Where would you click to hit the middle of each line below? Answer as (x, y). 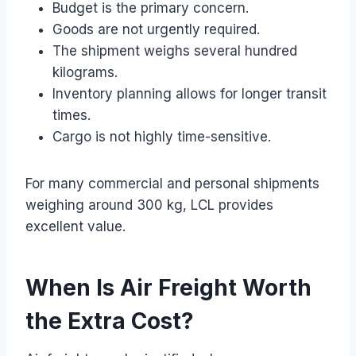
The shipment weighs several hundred (175, 50)
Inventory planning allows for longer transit (190, 93)
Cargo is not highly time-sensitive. (162, 136)
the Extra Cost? (110, 321)
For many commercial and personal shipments (172, 183)
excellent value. (75, 226)
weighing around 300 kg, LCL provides (149, 205)
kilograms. (85, 72)
